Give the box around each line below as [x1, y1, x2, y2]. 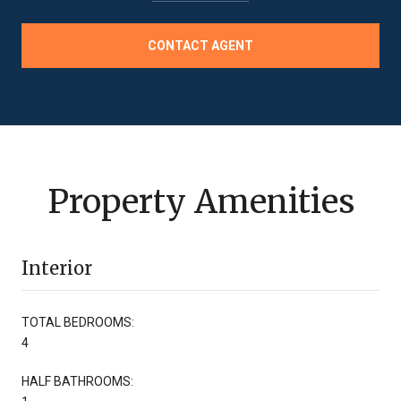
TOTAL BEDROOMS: [21, 314, 134, 329]
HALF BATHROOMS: [21, 373, 133, 388]
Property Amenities [47, 181, 354, 222]
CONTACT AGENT [148, 38, 253, 53]
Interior [21, 256, 92, 279]
